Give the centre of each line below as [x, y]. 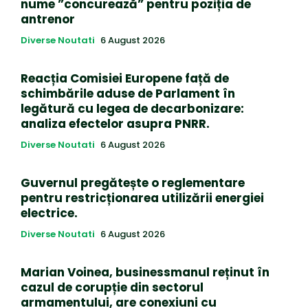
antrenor [48, 19]
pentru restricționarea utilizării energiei [142, 198]
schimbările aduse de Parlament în [128, 93]
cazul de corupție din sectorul [112, 287]
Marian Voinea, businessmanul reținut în [145, 272]
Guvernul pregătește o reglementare [133, 183]
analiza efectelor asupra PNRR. [115, 123]
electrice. [49, 213]
